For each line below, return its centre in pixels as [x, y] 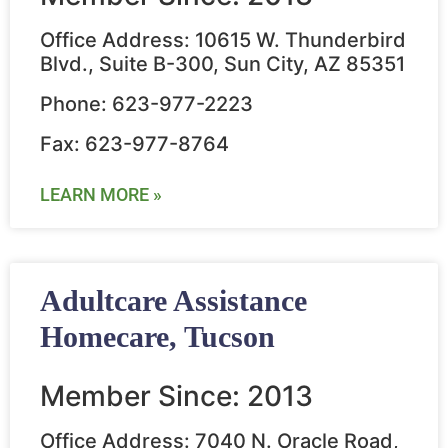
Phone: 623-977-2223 [146, 104]
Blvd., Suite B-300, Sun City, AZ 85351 [222, 64]
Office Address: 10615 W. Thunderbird [223, 40]
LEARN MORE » [101, 195]
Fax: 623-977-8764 [134, 144]
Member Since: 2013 [176, 396]
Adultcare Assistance [173, 301]
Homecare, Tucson [157, 337]
